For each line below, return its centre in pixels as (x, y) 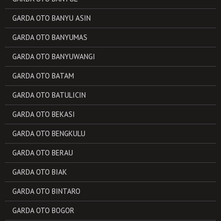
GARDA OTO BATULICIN (49, 95)
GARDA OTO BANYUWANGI (54, 56)
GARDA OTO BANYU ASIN (52, 18)
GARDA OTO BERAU (43, 153)
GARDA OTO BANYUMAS (50, 37)
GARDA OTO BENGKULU (49, 133)
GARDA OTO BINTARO (46, 191)
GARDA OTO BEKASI (44, 114)
